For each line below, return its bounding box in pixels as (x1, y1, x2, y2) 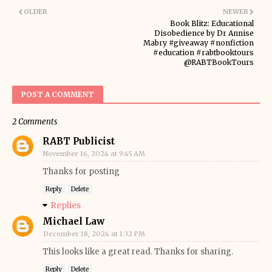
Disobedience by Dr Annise (154, 29, 254, 38)
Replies (50, 200, 81, 211)
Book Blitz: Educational (170, 19, 254, 28)
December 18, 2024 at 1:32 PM (43, 229, 145, 238)
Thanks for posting (42, 166, 120, 177)
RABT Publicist (42, 135, 115, 147)
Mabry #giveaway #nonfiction (143, 38, 254, 47)
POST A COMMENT (21, 90, 94, 99)
